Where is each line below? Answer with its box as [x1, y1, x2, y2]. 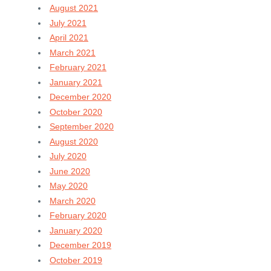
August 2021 [50, 3, 98, 13]
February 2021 [50, 62, 106, 72]
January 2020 [50, 225, 102, 235]
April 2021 [50, 33, 88, 42]
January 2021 [50, 77, 102, 87]
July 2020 [50, 151, 87, 161]
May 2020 [50, 181, 88, 191]
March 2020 [50, 195, 96, 206]
